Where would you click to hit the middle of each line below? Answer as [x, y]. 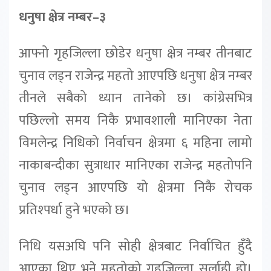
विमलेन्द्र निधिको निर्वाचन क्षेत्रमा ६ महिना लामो [135, 143]
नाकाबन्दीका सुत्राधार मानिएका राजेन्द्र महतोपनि [135, 166]
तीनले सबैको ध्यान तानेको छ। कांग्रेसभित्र [135, 99]
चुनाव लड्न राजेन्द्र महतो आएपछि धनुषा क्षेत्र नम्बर [135, 76]
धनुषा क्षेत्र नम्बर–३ [62, 18]
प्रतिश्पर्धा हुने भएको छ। [74, 211]
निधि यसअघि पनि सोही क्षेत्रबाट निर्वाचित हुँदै [135, 247]
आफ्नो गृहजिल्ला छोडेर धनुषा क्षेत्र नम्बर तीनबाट [135, 54]
